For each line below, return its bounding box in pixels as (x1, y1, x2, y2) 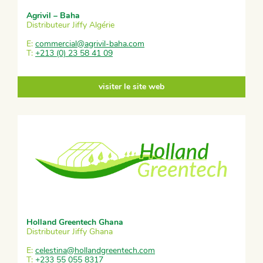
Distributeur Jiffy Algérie (26, 19, 114, 31)
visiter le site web (99, 81, 164, 93)
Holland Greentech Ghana (26, 217, 123, 228)
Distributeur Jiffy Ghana (26, 226, 113, 238)
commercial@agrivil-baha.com (35, 38, 144, 49)
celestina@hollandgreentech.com (35, 245, 155, 257)
